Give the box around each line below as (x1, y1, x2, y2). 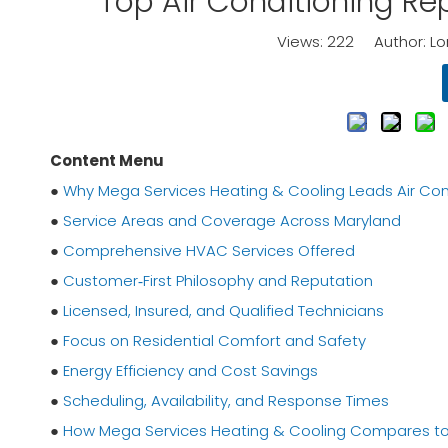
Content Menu (50, 150, 164, 172)
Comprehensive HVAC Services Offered (63, 240, 355, 262)
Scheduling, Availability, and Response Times (63, 390, 389, 412)
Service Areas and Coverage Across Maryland (63, 210, 401, 232)
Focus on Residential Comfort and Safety (63, 330, 366, 352)
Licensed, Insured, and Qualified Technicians (63, 300, 384, 322)
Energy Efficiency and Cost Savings (63, 360, 318, 382)
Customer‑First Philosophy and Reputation (63, 270, 373, 292)
